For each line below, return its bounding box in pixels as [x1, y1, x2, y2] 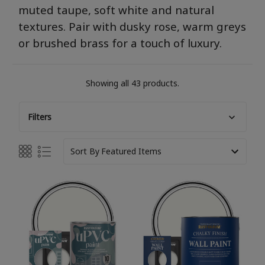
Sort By [70, 145, 100, 157]
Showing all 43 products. [86, 77, 179, 89]
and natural [148, 2, 214, 17]
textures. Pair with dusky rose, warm [18, 18, 216, 34]
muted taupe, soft [18, 2, 118, 17]
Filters [27, 111, 51, 122]
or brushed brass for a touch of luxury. [18, 35, 222, 50]
